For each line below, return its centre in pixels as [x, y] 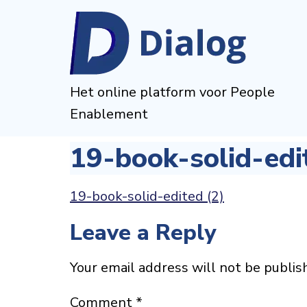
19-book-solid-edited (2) [147, 196]
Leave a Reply [143, 233]
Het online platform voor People [172, 92]
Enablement [109, 114]
